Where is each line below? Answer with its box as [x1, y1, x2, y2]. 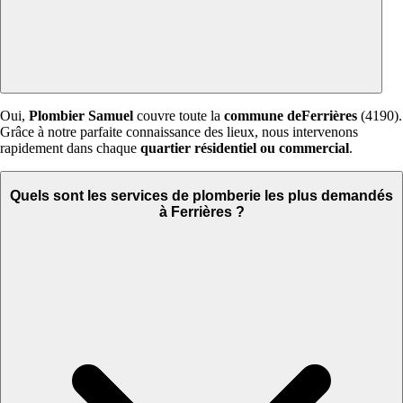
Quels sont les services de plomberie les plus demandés [10, 187, 393, 203]
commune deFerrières [224, 108, 357, 124]
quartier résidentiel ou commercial [140, 140, 349, 157]
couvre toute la [133, 108, 224, 124]
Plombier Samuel [29, 108, 133, 124]
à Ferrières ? [158, 203, 245, 219]
